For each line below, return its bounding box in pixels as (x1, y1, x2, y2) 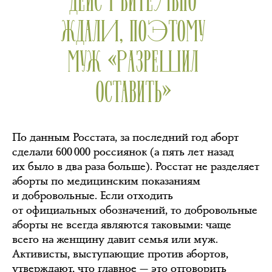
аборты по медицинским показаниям (12, 173, 200, 188)
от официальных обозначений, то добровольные (12, 202, 257, 217)
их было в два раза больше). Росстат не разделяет (12, 158, 259, 174)
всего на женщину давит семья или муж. (12, 231, 218, 246)
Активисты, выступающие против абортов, (12, 246, 228, 261)
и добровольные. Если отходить (12, 188, 173, 203)
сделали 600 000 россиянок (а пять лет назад (12, 144, 234, 159)
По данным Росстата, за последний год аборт (12, 129, 239, 144)
